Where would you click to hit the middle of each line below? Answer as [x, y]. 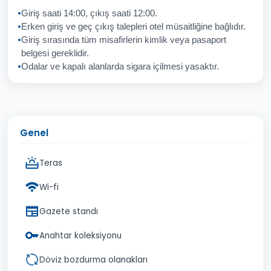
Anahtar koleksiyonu [80, 235]
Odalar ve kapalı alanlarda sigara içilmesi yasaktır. [120, 67]
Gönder [228, 44]
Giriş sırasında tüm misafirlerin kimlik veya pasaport [124, 40]
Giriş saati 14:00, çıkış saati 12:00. [89, 13]
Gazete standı [69, 211]
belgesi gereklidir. [55, 53]
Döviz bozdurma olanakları [93, 260]
